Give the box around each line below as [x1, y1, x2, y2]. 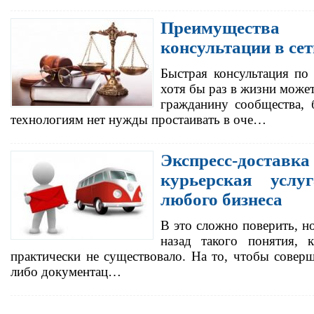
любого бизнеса [161, 190, 282, 210]
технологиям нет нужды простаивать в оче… [11, 112, 266, 128]
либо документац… [11, 264, 121, 280]
